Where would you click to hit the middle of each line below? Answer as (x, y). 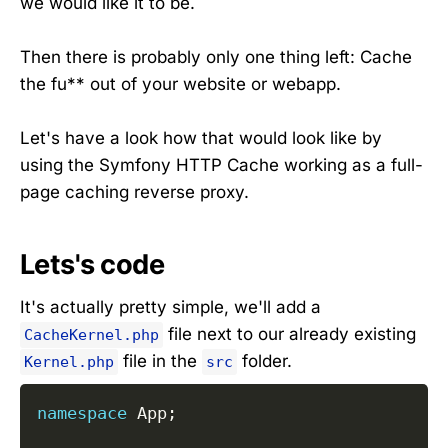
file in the (160, 361)
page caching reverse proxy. (134, 191)
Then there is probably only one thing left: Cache (216, 56)
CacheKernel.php (91, 335)
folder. (264, 361)
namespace (82, 412)
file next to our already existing (289, 334)
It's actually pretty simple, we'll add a (170, 307)
